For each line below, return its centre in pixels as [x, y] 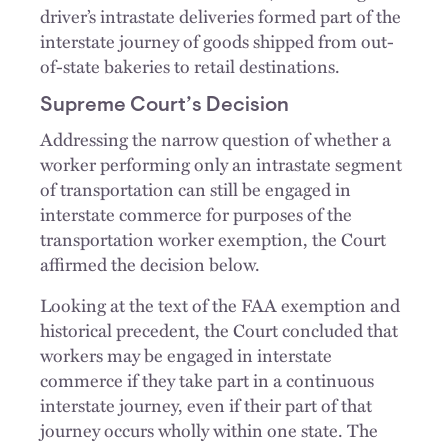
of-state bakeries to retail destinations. [190, 65]
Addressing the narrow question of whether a [215, 138]
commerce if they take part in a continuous [207, 379]
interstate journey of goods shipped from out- [217, 40]
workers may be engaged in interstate [186, 354]
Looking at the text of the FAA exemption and [220, 304]
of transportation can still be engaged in [195, 188]
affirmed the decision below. [150, 263]
